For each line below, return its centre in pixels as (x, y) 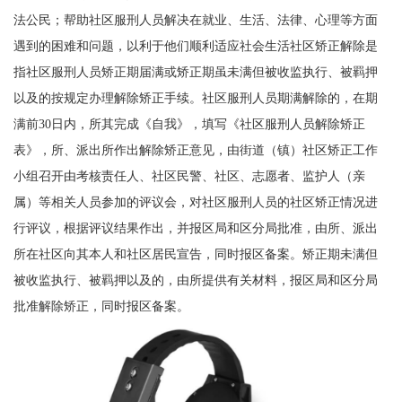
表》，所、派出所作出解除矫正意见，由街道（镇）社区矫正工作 (195, 150)
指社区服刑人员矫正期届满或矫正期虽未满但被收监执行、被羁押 (195, 72)
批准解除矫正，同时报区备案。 (101, 306)
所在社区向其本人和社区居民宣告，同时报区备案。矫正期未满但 (195, 254)
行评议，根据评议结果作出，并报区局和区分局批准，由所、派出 (195, 228)
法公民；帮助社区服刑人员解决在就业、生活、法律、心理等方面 (195, 20)
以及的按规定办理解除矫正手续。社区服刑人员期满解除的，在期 (195, 98)
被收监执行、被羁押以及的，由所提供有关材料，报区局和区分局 (195, 280)
